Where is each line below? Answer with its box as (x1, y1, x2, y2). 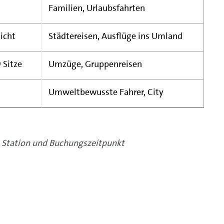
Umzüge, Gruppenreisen (48, 58, 144, 70)
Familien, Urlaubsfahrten (48, 2, 147, 14)
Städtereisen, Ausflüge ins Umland (48, 30, 184, 42)
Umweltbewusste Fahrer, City (48, 86, 165, 98)
